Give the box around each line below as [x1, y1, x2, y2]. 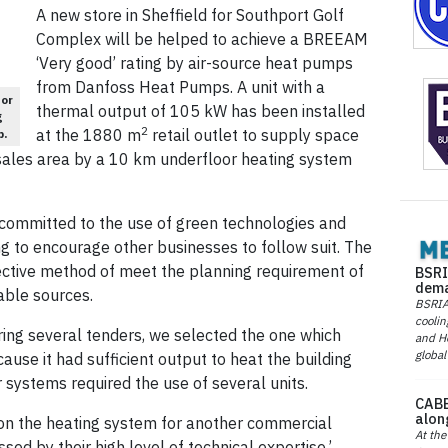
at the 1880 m [36, 125, 141, 146]
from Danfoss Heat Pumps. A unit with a [36, 77, 325, 98]
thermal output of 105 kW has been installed [36, 101, 365, 122]
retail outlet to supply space [148, 125, 359, 146]
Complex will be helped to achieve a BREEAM [36, 29, 368, 50]
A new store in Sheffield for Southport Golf [36, 5, 344, 26]
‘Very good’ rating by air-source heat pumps [36, 53, 353, 74]
